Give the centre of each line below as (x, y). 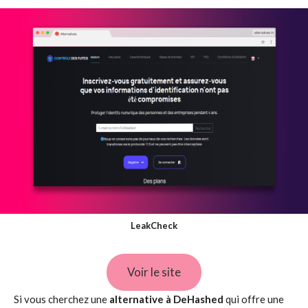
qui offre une (254, 299)
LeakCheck (154, 225)
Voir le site (154, 272)
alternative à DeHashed (166, 299)
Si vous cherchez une (62, 299)
